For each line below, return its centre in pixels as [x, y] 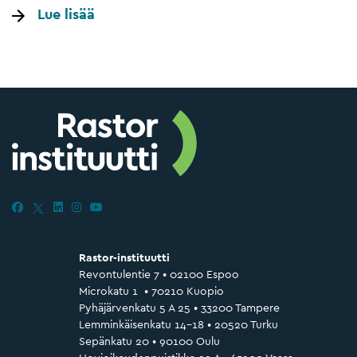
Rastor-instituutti [124, 257]
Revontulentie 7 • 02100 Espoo [159, 274]
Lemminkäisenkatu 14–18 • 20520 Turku [178, 324]
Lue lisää [66, 14]
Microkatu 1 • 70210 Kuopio [151, 290]
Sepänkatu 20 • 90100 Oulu [149, 341]
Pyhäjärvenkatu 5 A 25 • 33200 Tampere [179, 307]
